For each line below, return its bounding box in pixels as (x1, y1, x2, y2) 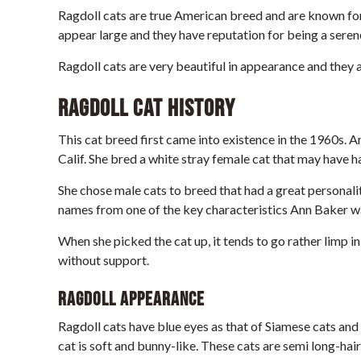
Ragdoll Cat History (58, 94, 235, 123)
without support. (58, 252, 149, 268)
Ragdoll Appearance (58, 288, 205, 311)
